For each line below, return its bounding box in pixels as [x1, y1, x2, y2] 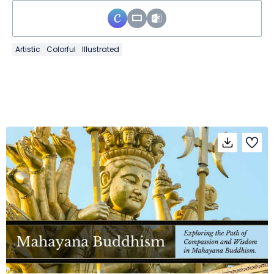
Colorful [46, 43, 76, 54]
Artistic [15, 43, 40, 54]
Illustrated [82, 43, 119, 54]
